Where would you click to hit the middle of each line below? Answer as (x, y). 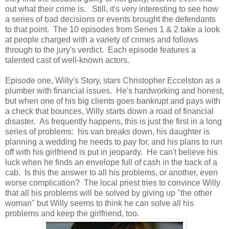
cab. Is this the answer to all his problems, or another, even (111, 172)
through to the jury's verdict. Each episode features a (100, 50)
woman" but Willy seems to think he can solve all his (99, 203)
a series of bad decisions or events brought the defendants (110, 19)
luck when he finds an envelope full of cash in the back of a (111, 162)
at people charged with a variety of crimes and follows (102, 39)
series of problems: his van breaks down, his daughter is (107, 131)
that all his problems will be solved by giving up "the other (109, 193)
